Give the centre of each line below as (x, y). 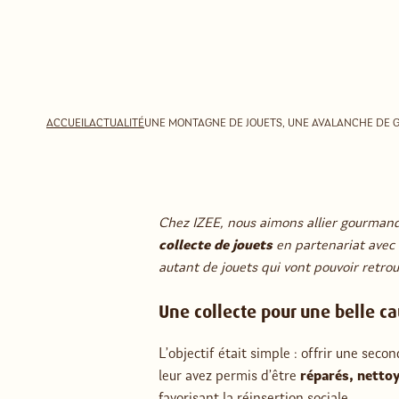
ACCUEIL (68, 124)
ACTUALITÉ (117, 124)
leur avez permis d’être (229, 377)
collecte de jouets (216, 246)
